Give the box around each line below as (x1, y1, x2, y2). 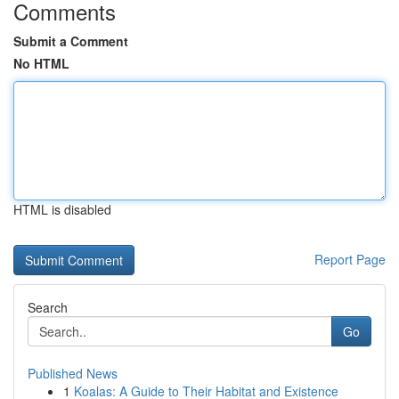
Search (28, 298, 68, 316)
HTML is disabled (13, 200, 111, 218)
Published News (28, 364, 118, 382)
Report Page (314, 250, 386, 268)
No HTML (13, 54, 69, 72)
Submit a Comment (13, 32, 128, 50)
